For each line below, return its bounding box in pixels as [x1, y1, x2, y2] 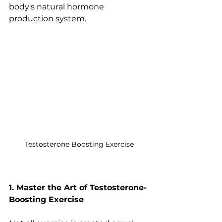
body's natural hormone [9, 2, 106, 11]
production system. [9, 14, 86, 23]
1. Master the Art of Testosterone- [9, 183, 147, 193]
